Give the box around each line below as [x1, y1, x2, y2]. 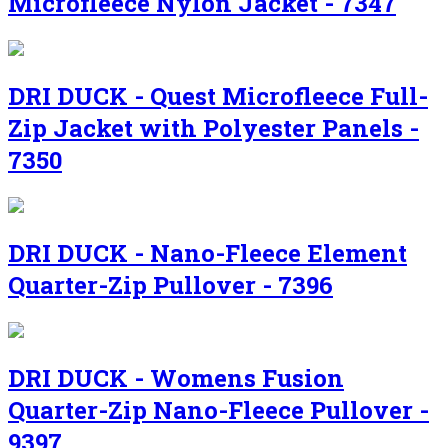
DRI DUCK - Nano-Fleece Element [8, 237, 407, 269]
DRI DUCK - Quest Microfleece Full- [8, 80, 428, 113]
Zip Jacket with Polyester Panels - [8, 112, 419, 145]
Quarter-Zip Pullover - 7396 [8, 269, 333, 301]
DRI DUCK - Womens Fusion [8, 361, 344, 394]
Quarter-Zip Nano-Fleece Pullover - [8, 393, 429, 426]
